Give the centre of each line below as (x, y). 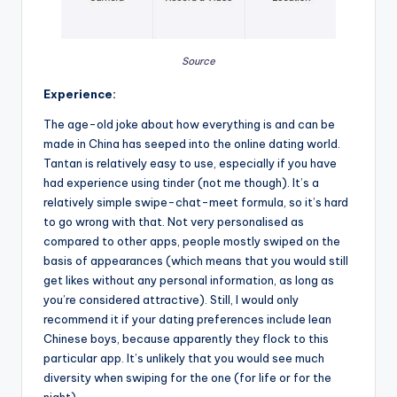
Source (198, 62)
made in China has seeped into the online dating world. (192, 144)
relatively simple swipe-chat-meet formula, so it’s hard (196, 202)
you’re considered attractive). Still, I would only (171, 300)
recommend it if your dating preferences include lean (187, 319)
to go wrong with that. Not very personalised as (174, 222)
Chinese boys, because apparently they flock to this (186, 339)
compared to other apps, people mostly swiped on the (192, 241)
